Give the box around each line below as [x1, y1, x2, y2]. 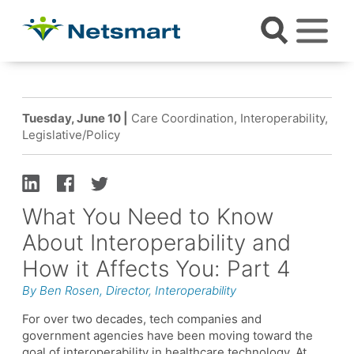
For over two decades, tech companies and [22, 311, 262, 326]
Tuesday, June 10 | [22, 110, 128, 126]
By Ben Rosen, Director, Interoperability [22, 282, 236, 298]
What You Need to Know [22, 202, 274, 230]
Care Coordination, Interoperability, [128, 110, 328, 126]
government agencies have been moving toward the [22, 327, 313, 343]
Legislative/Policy [22, 126, 120, 142]
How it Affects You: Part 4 [22, 254, 291, 282]
